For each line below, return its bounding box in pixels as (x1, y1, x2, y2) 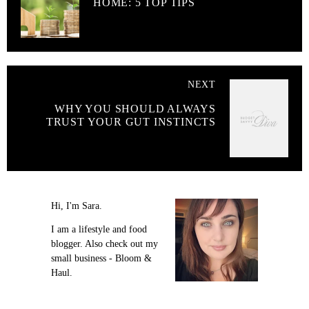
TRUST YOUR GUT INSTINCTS (46, 116, 216, 128)
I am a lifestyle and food (51, 224, 147, 235)
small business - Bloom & (51, 253, 152, 264)
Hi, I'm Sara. (51, 201, 102, 212)
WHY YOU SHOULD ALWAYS (54, 103, 216, 115)
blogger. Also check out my (51, 239, 158, 250)
